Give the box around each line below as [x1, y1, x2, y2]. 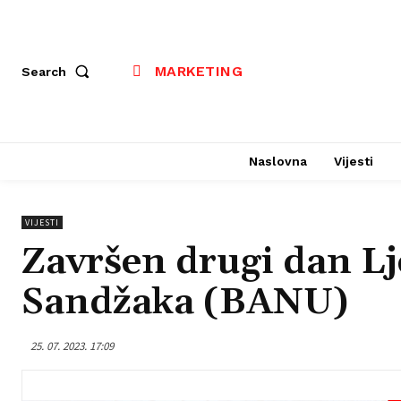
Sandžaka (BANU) [21, 279, 348, 327]
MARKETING [154, 62, 243, 80]
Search [21, 64, 66, 79]
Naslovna [248, 154, 307, 169]
